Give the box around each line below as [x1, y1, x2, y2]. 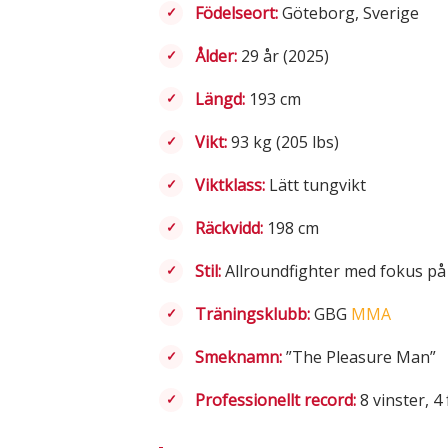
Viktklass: [195, 173, 265, 196]
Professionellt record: [195, 388, 356, 411]
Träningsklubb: [195, 302, 310, 325]
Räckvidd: [195, 216, 263, 239]
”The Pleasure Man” [282, 345, 436, 368]
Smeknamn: [195, 345, 282, 368]
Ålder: [195, 44, 237, 67]
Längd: [195, 87, 245, 110]
